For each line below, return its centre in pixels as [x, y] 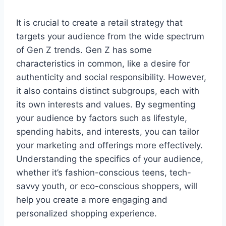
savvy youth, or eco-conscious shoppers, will [107, 186]
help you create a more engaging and [92, 200]
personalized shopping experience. [87, 214]
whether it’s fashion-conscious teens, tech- [104, 173]
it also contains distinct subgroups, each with [108, 91]
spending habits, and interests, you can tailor [108, 132]
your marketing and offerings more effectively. [109, 146]
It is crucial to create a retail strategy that [99, 23]
